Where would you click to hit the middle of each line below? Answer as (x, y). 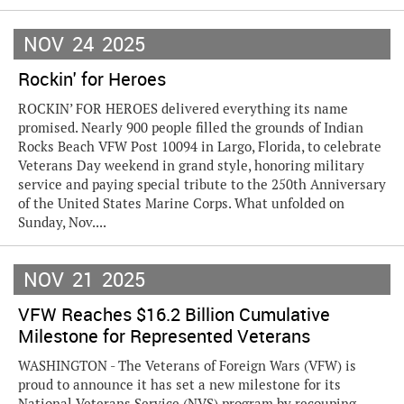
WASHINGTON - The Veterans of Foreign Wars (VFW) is (187, 366)
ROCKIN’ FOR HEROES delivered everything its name (183, 109)
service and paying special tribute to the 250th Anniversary (202, 184)
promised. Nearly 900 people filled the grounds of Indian (191, 128)
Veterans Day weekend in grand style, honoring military (191, 165)
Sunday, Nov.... (62, 222)
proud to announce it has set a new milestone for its (179, 385)
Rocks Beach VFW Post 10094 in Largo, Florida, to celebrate (200, 147)
